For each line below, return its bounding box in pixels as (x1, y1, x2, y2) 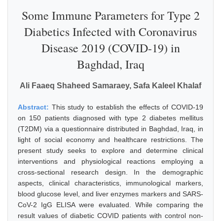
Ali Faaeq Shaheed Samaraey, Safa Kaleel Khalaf (20, 81, 201, 90)
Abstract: (18, 103, 52, 111)
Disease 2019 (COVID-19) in (41, 40, 180, 56)
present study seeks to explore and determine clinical (18, 147, 203, 154)
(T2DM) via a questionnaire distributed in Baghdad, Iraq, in (18, 125, 203, 133)
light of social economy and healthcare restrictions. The (18, 136, 203, 144)
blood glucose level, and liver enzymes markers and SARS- (18, 190, 203, 198)
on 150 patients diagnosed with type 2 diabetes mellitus (18, 114, 203, 122)
